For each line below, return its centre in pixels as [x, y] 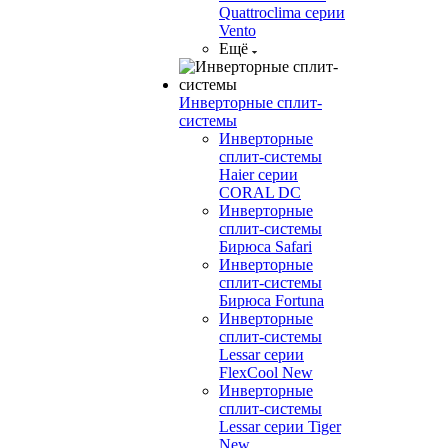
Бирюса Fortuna [271, 300]
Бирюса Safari [265, 246]
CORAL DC [260, 192]
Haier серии [258, 174]
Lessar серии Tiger [280, 426]
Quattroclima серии [282, 12]
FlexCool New [266, 372]
